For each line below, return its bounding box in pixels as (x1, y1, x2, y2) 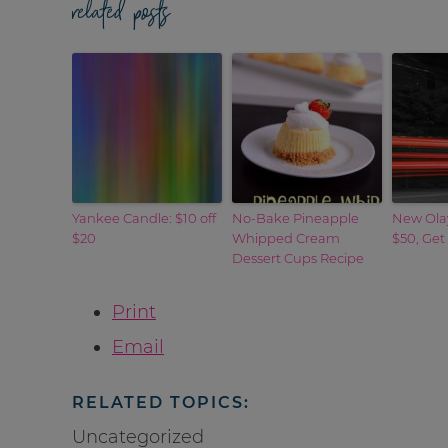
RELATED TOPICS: (72, 392, 250, 412)
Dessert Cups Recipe (232, 249, 364, 266)
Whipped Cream (232, 229, 340, 246)
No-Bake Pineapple (232, 209, 359, 226)
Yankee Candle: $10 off (72, 209, 216, 226)
